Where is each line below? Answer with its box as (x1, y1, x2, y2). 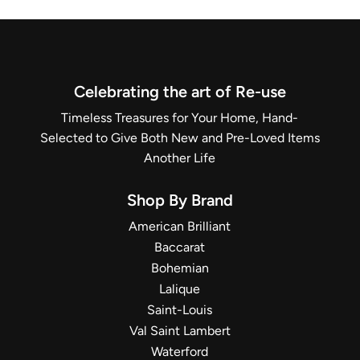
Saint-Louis (147, 301, 213, 317)
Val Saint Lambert (129, 322, 231, 338)
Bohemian (150, 260, 209, 276)
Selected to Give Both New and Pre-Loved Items (39, 129, 320, 145)
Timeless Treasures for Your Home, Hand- (61, 109, 299, 125)
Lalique (159, 280, 201, 297)
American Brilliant (129, 218, 231, 234)
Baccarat (154, 239, 206, 255)
